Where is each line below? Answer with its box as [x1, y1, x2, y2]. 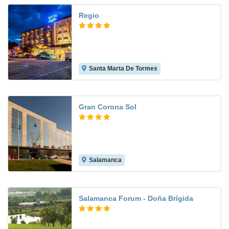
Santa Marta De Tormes [89, 65, 157, 73]
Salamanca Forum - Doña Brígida [79, 194, 193, 203]
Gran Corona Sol [79, 103, 136, 111]
